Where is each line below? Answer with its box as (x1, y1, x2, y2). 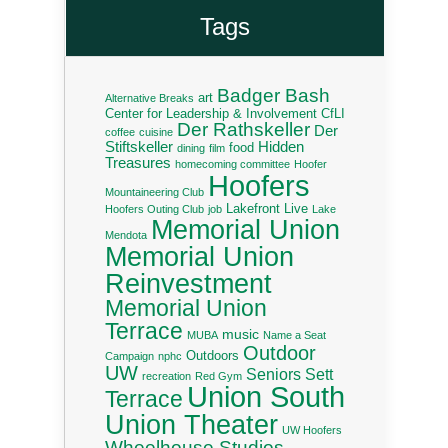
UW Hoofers (282, 423, 342, 436)
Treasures (105, 153, 171, 171)
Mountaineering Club (105, 185, 204, 198)
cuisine (139, 125, 173, 138)
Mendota (105, 228, 147, 241)
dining (177, 141, 205, 154)
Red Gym (195, 369, 242, 382)
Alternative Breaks (105, 91, 194, 104)
